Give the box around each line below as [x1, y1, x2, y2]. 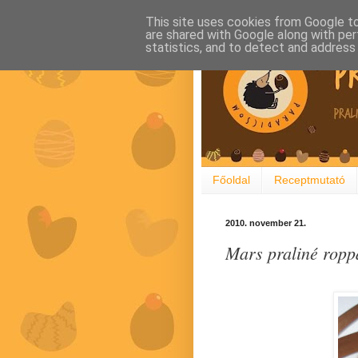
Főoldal [213, 173, 250, 187]
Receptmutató [274, 173, 345, 187]
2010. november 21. [225, 217, 306, 228]
